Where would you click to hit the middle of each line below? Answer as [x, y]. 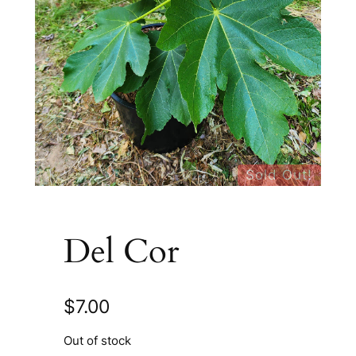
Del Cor [121, 252]
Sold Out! [279, 175]
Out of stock [97, 341]
